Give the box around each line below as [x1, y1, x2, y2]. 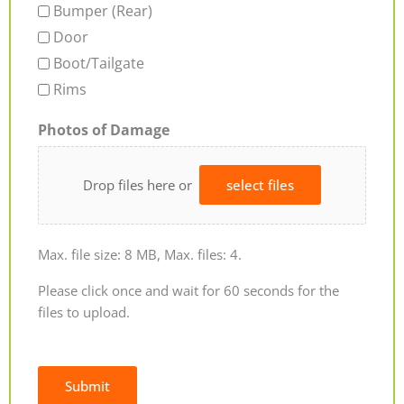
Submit [65, 376, 110, 395]
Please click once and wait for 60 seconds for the [38, 281, 339, 300]
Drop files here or [82, 176, 199, 195]
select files [225, 176, 294, 195]
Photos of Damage [38, 119, 170, 140]
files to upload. [38, 303, 130, 322]
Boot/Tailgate [53, 52, 144, 73]
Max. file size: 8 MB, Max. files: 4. [38, 245, 242, 264]
